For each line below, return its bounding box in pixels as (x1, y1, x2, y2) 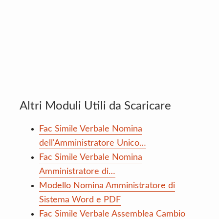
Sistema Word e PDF (39, 195, 121, 204)
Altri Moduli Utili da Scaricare (20, 100, 171, 112)
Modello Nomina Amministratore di (39, 181, 175, 190)
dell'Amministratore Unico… (39, 138, 146, 148)
